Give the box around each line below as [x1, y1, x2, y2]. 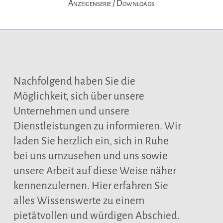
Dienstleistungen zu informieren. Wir [13, 120, 181, 132]
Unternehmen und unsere [13, 106, 129, 117]
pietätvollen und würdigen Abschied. [13, 210, 180, 222]
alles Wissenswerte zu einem [13, 195, 144, 207]
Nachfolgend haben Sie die [13, 76, 135, 87]
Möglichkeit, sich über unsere [13, 91, 144, 102]
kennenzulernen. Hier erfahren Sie [13, 180, 168, 192]
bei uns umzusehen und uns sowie [13, 150, 168, 162]
